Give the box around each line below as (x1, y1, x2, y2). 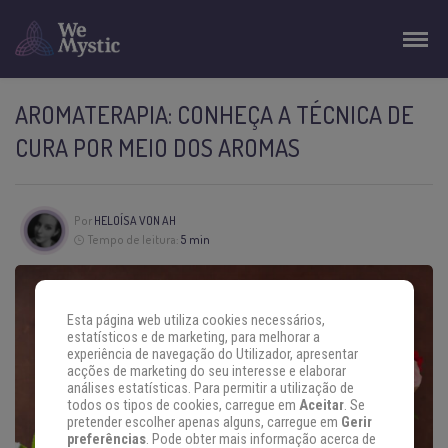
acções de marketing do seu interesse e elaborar (66, 363, 346, 381)
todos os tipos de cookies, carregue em (66, 397, 299, 415)
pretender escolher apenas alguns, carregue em (66, 414, 341, 432)
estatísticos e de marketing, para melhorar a (66, 329, 320, 347)
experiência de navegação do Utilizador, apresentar (66, 346, 358, 364)
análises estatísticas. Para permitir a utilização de (66, 380, 354, 398)
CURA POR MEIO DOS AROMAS (15, 132, 300, 163)
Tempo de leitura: (87, 232, 180, 248)
